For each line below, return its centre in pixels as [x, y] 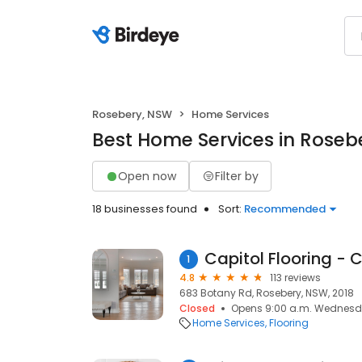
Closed [197, 308]
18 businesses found [145, 209]
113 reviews [295, 278]
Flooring [289, 323]
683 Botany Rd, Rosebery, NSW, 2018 [267, 293]
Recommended [285, 209]
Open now [147, 176]
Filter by [237, 176]
